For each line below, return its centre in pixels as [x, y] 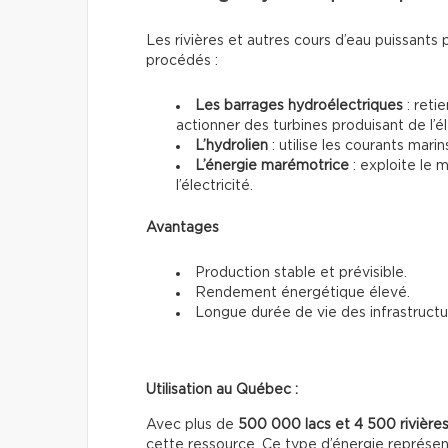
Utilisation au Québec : [222, 390]
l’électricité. [214, 186]
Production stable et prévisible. [301, 273]
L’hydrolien [231, 146]
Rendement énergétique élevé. [302, 293]
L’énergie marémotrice [272, 166]
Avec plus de [192, 425]
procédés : [182, 61]
